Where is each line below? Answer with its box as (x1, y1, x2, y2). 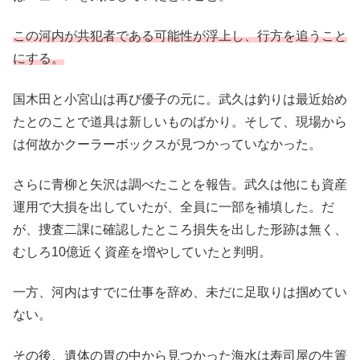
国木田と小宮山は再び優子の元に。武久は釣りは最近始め (13, 92, 347, 106)
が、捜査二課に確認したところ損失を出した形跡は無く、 (13, 223, 347, 237)
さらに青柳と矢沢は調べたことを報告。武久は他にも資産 (13, 178, 347, 192)
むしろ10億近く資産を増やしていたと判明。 (13, 245, 272, 260)
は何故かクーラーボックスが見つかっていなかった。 (13, 137, 321, 151)
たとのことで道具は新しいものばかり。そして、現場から (13, 114, 347, 129)
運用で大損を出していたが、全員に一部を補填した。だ (13, 200, 334, 215)
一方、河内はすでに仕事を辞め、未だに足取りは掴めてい (13, 285, 347, 300)
